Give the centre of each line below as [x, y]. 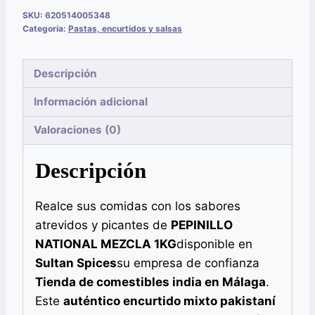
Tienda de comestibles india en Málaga [150, 282]
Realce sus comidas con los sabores [138, 206]
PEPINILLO [202, 225]
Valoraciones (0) [78, 130]
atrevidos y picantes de [103, 225]
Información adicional [91, 102]
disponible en [214, 244]
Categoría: [45, 29]
